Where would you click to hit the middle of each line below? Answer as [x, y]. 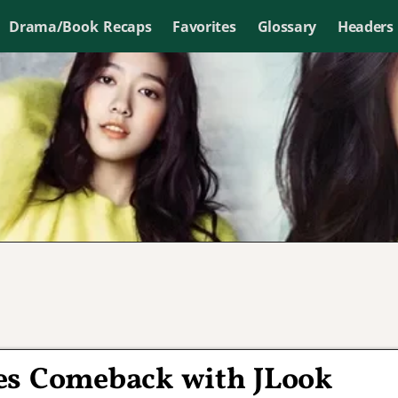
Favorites [204, 26]
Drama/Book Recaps [80, 26]
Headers [365, 26]
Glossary [287, 26]
